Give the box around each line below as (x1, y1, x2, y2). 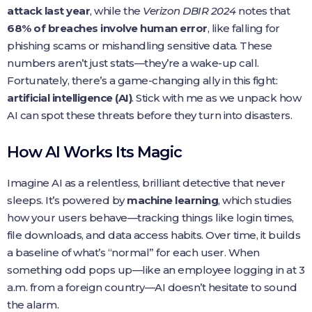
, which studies (218, 194, 292, 207)
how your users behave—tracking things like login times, (7, 211, 294, 224)
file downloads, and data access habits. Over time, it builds (7, 228, 300, 242)
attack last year (7, 4, 90, 17)
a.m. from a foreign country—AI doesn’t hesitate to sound (7, 281, 297, 294)
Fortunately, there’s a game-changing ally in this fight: (7, 74, 277, 87)
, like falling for (207, 22, 280, 35)
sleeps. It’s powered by (7, 194, 127, 207)
